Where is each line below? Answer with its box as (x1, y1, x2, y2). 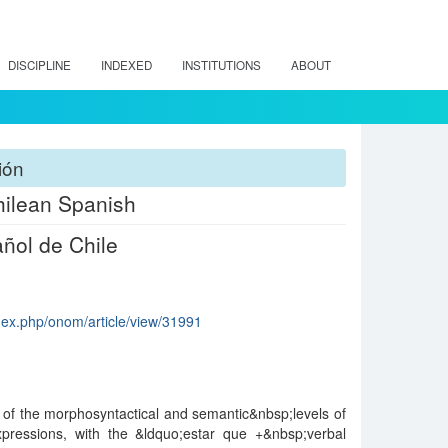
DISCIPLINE (8, 57, 71, 73)
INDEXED (101, 57, 152, 73)
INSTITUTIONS (182, 57, 261, 73)
